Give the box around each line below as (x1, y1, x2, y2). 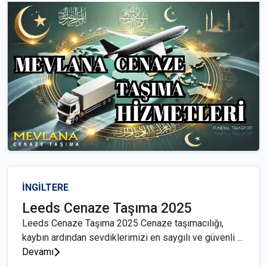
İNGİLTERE (22, 182, 69, 193)
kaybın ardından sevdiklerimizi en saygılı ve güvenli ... (22, 232, 243, 243)
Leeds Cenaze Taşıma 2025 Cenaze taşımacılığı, (22, 218, 223, 229)
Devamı (22, 246, 54, 257)
